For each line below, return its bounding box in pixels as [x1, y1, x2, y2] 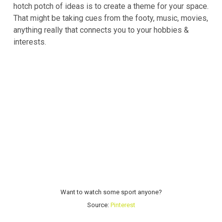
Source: [87, 201, 111, 209]
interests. [13, 37, 46, 47]
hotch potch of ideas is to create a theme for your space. [13, 1, 209, 11]
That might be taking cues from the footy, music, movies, [13, 13, 208, 23]
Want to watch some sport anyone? [60, 188, 162, 196]
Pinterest [110, 201, 135, 209]
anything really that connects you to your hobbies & [13, 25, 189, 35]
